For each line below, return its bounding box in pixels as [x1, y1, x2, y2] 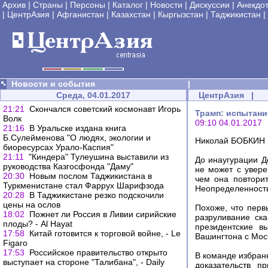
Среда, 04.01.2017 [56, 90, 130, 100]
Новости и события [11, 79, 95, 89]
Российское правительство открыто [29, 248, 167, 257]
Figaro [3, 238, 28, 248]
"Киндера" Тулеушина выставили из [29, 152, 169, 162]
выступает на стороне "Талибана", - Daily [3, 257, 165, 267]
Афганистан [57, 10, 104, 19]
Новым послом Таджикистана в [29, 171, 152, 181]
